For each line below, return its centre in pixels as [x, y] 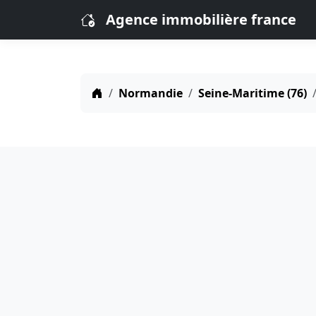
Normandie [151, 93]
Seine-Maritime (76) [253, 93]
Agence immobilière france [201, 19]
